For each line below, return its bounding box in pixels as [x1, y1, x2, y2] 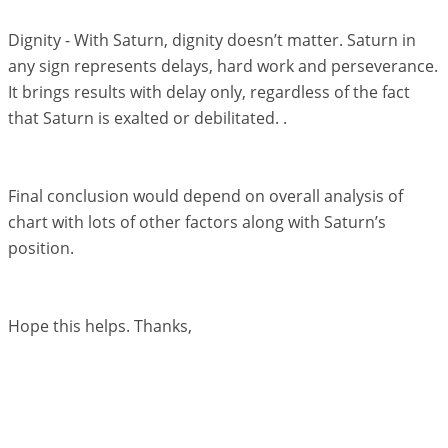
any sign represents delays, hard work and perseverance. [7, 55, 438, 77]
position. [7, 237, 74, 259]
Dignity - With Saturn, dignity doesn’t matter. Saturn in [7, 29, 416, 51]
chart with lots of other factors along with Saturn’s [7, 211, 386, 233]
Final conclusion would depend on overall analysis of [7, 185, 403, 207]
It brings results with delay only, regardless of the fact [7, 81, 410, 103]
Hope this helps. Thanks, [7, 315, 192, 337]
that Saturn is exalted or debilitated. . [7, 107, 287, 129]
